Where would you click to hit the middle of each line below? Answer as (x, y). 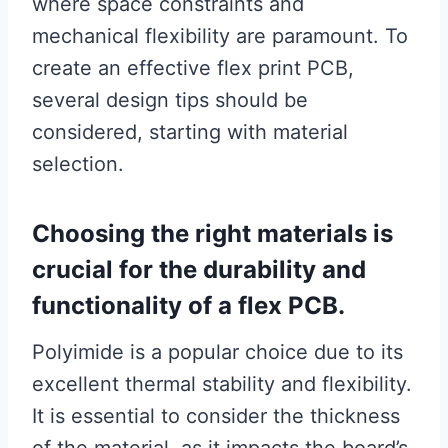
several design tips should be (170, 100)
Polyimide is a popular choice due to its (217, 352)
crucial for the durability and (199, 270)
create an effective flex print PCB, (193, 68)
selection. (78, 164)
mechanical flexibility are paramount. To (220, 36)
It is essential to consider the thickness (216, 416)
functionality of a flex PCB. (188, 306)
